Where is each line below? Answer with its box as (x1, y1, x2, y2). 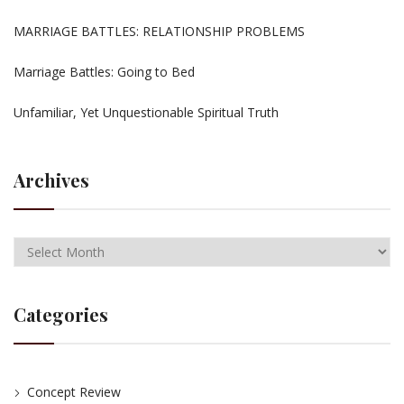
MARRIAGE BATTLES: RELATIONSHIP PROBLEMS (14, 23, 305, 40)
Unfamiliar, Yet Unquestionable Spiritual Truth (14, 104, 279, 121)
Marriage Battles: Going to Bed (14, 63, 195, 80)
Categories (14, 302, 108, 326)
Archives (14, 168, 89, 192)
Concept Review (27, 383, 121, 400)
